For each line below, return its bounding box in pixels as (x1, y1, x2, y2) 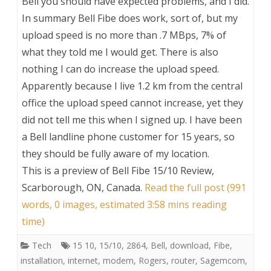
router (171, 254, 195, 266)
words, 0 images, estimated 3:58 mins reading (22, 197, 227, 211)
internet (68, 254, 98, 266)
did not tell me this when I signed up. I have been (22, 113, 242, 126)
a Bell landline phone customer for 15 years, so (22, 129, 235, 143)
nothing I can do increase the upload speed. (22, 62, 219, 76)
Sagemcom (200, 254, 245, 266)
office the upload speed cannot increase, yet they (22, 96, 243, 109)
